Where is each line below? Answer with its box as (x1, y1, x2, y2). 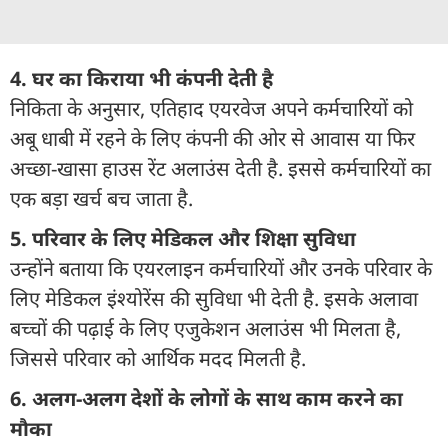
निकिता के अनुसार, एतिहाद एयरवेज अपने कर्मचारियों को (10, 94, 413, 122)
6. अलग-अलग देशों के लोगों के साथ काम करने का (10, 384, 403, 412)
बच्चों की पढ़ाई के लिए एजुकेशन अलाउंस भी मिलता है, (10, 314, 401, 342)
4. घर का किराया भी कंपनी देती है (10, 64, 273, 92)
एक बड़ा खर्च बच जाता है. (10, 184, 193, 212)
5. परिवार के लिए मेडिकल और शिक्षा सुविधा (10, 224, 356, 252)
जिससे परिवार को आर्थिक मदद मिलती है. (10, 344, 306, 372)
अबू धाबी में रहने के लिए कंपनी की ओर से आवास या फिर (10, 124, 415, 152)
